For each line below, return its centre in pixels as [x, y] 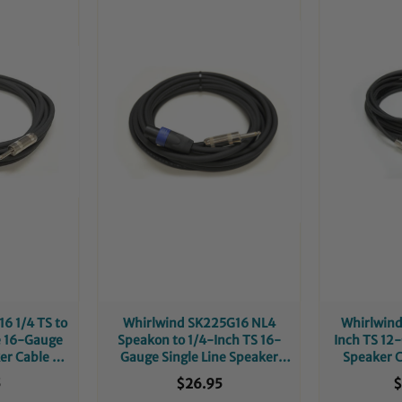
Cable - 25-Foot [199, 374]
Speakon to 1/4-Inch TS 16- [199, 340]
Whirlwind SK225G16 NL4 [199, 323]
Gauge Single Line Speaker [199, 357]
